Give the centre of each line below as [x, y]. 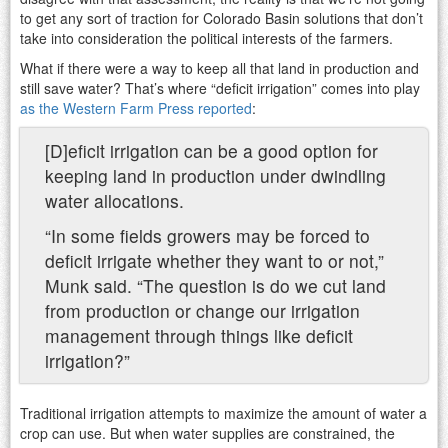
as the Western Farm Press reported [136, 107]
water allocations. [114, 200]
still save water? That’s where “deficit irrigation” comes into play [220, 87]
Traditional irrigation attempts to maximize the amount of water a [223, 412]
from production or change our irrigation [202, 310]
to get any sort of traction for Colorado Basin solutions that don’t [221, 17]
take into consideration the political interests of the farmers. [206, 37]
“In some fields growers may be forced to [207, 235]
